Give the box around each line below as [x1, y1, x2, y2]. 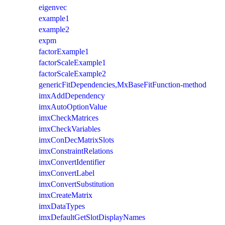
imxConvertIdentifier [39, 157, 105, 166]
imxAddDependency [39, 91, 105, 100]
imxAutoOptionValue [39, 102, 107, 111]
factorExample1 [39, 47, 89, 56]
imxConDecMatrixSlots [39, 135, 114, 144]
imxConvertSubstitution [39, 179, 114, 188]
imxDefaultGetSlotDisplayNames [39, 212, 145, 221]
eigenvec [39, 3, 67, 12]
